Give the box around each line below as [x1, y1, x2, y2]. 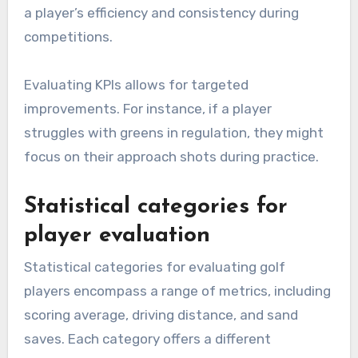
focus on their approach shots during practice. [23, 148, 319, 165]
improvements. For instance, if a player [23, 100, 272, 117]
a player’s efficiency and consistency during [23, 4, 299, 21]
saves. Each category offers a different [23, 331, 271, 348]
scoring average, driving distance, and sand [23, 307, 298, 324]
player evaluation [23, 224, 210, 247]
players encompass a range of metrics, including [23, 283, 331, 300]
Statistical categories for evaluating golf [23, 259, 285, 276]
